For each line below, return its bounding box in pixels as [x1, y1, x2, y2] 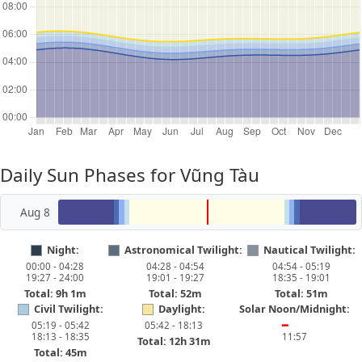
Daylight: [158, 301, 206, 316]
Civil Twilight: [34, 301, 104, 316]
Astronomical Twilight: [124, 242, 242, 257]
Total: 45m [34, 345, 88, 360]
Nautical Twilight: [263, 242, 356, 257]
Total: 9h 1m [23, 286, 86, 301]
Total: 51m [275, 286, 328, 301]
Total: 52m [149, 286, 202, 301]
